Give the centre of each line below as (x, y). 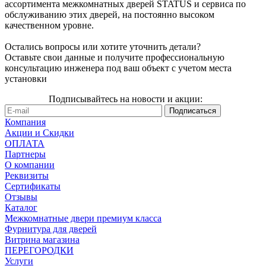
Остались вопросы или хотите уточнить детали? (103, 47)
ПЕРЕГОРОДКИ (39, 251)
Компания (25, 122)
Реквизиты (27, 176)
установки (26, 79)
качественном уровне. (49, 26)
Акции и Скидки (39, 133)
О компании (30, 165)
